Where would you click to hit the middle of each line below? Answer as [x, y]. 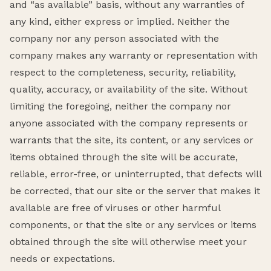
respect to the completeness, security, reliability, [123, 72]
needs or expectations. [62, 258]
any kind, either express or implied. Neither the [120, 21]
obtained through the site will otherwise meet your [128, 241]
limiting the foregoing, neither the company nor [120, 106]
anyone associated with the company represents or [129, 123]
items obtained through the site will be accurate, [124, 157]
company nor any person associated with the [114, 38]
